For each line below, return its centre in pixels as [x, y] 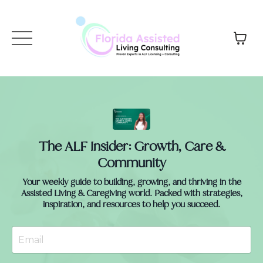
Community [131, 163]
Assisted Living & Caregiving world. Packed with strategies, [131, 193]
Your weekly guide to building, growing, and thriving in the [131, 182]
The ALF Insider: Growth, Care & [131, 147]
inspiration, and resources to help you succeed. [131, 204]
